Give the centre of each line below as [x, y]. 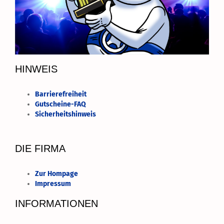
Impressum [53, 183]
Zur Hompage [56, 173]
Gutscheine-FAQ [60, 104]
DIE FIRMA [40, 148]
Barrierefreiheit [61, 94]
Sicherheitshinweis [65, 114]
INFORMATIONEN [56, 203]
